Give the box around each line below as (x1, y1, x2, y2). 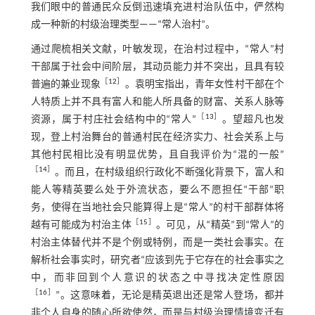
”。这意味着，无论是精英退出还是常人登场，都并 (56, 290, 285, 302)
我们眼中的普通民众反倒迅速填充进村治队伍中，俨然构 (30, 2, 285, 13)
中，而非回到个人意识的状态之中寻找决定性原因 (30, 273, 285, 284)
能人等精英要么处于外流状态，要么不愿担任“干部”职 (30, 185, 285, 196)
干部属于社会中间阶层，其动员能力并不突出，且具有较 (30, 62, 285, 73)
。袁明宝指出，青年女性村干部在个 (124, 79, 285, 91)
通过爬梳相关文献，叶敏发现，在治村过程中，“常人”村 (30, 44, 285, 56)
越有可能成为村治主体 (30, 220, 131, 231)
